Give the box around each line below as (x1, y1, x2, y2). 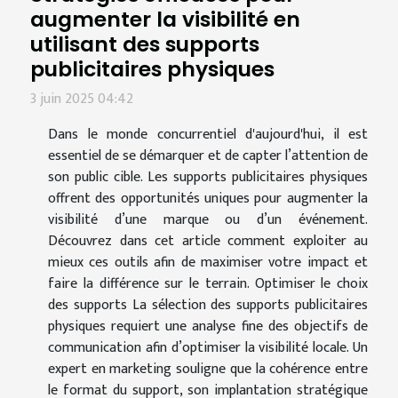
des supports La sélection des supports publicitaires (48, 292, 368, 317)
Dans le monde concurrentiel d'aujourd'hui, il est (48, 122, 368, 147)
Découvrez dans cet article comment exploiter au (48, 228, 368, 253)
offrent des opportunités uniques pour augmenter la (48, 186, 368, 211)
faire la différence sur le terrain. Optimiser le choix (48, 271, 368, 296)
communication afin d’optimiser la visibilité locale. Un (48, 335, 368, 360)
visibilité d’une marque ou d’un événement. (48, 207, 368, 232)
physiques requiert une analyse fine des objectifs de (48, 314, 368, 338)
